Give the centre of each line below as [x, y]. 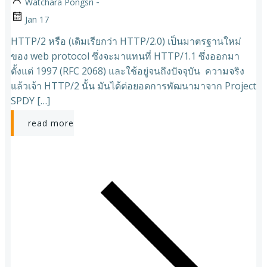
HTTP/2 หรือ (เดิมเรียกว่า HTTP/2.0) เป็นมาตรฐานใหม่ [126, 41]
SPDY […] [30, 100]
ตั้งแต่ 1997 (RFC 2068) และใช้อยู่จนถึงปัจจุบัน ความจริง [128, 71]
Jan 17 [37, 19]
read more [51, 123]
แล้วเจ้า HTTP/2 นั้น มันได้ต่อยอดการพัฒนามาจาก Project [133, 86]
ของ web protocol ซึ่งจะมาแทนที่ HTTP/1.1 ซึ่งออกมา [125, 56]
